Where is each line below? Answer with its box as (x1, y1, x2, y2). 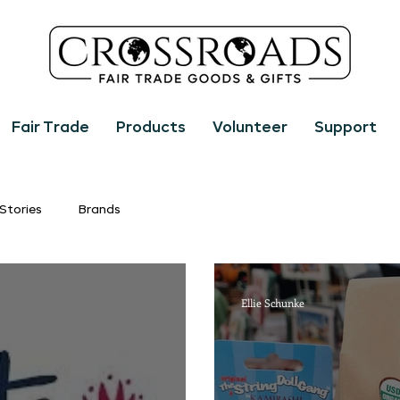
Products (116, 121, 186, 136)
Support (314, 121, 377, 136)
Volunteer (212, 121, 287, 136)
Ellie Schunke (241, 296, 304, 310)
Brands (78, 203, 121, 216)
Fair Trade (12, 121, 89, 136)
